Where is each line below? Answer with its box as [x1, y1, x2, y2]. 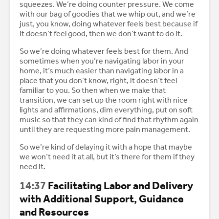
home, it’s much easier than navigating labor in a [20, 66, 184, 76]
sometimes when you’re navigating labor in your [20, 56, 184, 66]
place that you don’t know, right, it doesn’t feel [20, 76, 177, 86]
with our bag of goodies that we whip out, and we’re [20, 9, 196, 19]
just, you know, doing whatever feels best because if [20, 19, 197, 29]
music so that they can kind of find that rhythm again [20, 115, 198, 125]
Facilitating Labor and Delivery [46, 179, 193, 193]
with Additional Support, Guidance [20, 193, 184, 206]
